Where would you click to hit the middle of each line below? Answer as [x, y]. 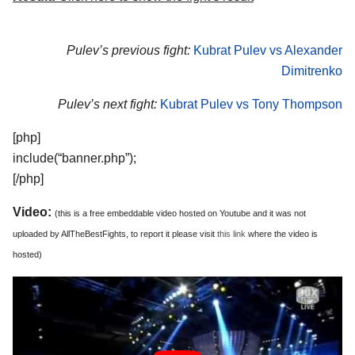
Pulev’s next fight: [107, 105]
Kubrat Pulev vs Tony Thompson [251, 105]
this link [231, 233]
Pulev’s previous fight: [128, 51]
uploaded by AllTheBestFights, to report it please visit [115, 233]
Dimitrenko [312, 71]
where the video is [282, 233]
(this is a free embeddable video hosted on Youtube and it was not [180, 213]
